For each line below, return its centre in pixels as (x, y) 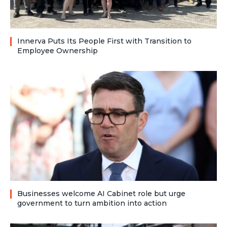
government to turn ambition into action (92, 203)
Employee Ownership (58, 50)
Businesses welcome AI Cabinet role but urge (101, 193)
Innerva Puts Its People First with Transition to (104, 41)
